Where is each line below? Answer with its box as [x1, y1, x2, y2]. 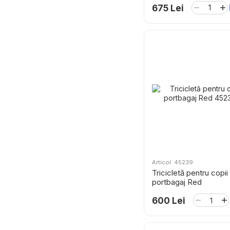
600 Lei [152, 196, 185, 206]
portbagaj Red [152, 177, 202, 187]
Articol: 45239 [152, 159, 193, 166]
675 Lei [152, 3, 184, 13]
